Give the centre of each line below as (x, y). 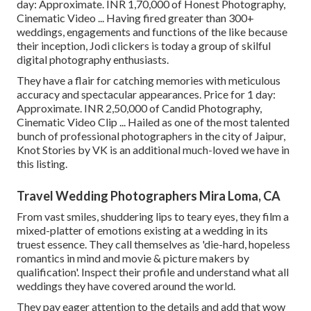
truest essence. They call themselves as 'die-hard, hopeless (153, 244)
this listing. (42, 164)
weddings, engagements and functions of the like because (152, 32)
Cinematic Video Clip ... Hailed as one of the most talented (153, 122)
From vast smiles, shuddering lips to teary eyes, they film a (153, 217)
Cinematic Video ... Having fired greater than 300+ (135, 18)
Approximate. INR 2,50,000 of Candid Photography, (139, 108)
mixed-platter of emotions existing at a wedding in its (142, 230)
